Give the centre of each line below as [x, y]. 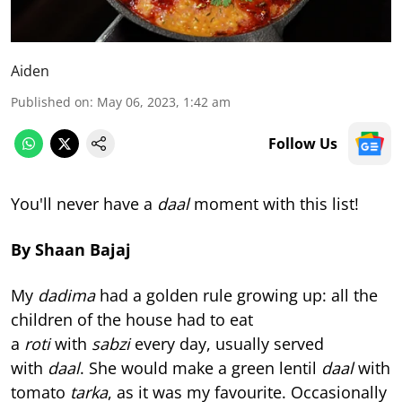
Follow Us [303, 143]
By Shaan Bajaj [71, 249]
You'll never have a [84, 203]
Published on [50, 101]
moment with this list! [274, 203]
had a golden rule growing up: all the [236, 295]
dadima [66, 295]
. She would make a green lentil [201, 367]
